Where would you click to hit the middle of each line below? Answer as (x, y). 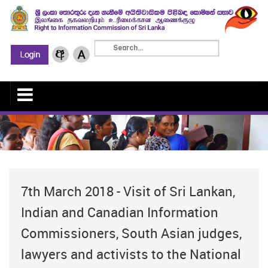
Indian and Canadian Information (120, 212)
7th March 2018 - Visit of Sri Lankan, (128, 191)
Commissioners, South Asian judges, (131, 233)
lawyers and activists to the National (131, 254)
